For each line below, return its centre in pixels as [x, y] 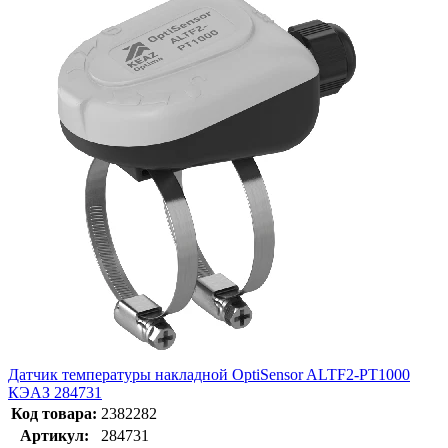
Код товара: [54, 414]
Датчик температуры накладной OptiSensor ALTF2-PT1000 [209, 375]
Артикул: [54, 436]
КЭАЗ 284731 [55, 393]
